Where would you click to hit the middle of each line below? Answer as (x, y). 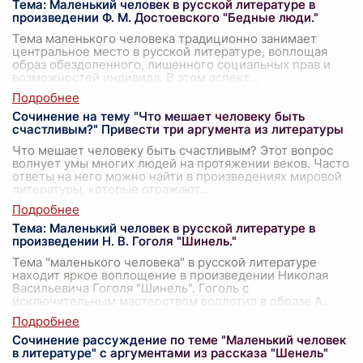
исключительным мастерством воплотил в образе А (167, 301)
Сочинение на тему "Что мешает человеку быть (158, 117)
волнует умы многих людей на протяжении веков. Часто (181, 164)
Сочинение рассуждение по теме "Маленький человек (179, 340)
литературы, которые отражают (106, 190)
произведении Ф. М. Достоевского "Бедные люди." (165, 18)
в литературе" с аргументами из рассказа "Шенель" (170, 353)
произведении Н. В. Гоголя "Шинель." (124, 241)
